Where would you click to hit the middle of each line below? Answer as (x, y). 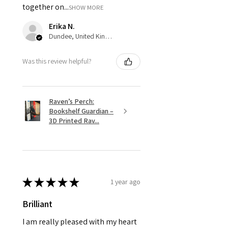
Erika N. (62, 26)
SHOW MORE (86, 7)
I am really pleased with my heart (80, 221)
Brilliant (37, 204)
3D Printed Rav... (74, 120)
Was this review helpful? (57, 61)
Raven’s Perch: (72, 101)
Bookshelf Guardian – (81, 111)
